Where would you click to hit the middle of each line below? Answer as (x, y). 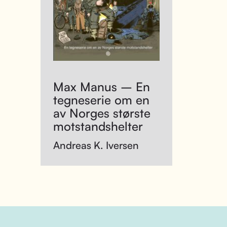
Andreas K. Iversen (96, 145)
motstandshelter (98, 126)
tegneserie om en (101, 100)
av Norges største (102, 113)
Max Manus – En (102, 87)
